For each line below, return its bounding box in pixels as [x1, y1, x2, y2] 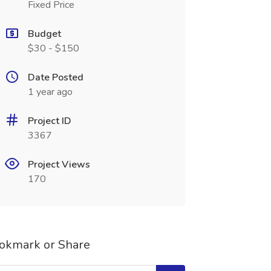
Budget [27, 27, 61, 41]
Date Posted [27, 71, 83, 84]
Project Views [27, 158, 90, 171]
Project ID [27, 114, 71, 128]
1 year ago [27, 85, 73, 99]
